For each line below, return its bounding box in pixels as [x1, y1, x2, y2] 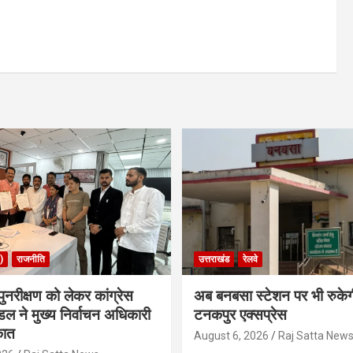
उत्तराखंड [199, 254, 229, 266]
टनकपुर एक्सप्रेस [194, 306, 287, 325]
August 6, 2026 [194, 329, 269, 343]
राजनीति [16, 254, 45, 266]
